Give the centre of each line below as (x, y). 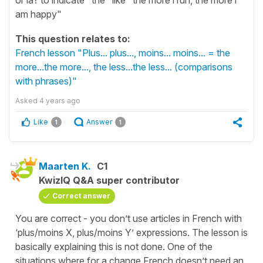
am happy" (40, 14)
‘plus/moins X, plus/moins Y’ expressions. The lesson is (131, 232)
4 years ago (60, 100)
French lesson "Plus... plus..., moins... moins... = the (123, 53)
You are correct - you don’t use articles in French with (129, 218)
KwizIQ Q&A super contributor (109, 180)
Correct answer (81, 195)
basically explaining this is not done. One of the (114, 246)
